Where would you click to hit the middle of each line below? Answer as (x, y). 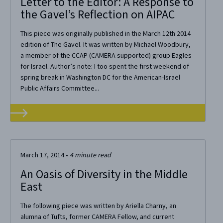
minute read (93, 156)
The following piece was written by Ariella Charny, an (98, 206)
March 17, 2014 (42, 156)
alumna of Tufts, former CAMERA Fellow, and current (97, 217)
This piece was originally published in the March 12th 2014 (105, 34)
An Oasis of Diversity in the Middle (104, 175)
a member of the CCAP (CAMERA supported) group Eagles (106, 56)
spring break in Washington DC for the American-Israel (100, 78)
